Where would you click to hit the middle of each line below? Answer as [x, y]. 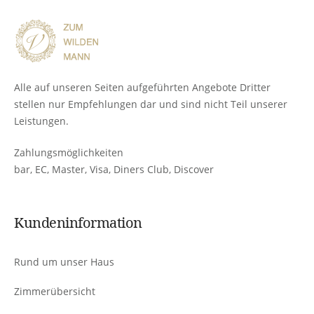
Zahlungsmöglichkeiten [69, 153]
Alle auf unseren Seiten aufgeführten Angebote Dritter [142, 88]
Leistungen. [41, 121]
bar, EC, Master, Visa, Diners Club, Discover [114, 170]
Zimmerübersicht [55, 291]
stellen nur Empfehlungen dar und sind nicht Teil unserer [151, 104]
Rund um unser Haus [64, 262]
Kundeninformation [78, 223]
